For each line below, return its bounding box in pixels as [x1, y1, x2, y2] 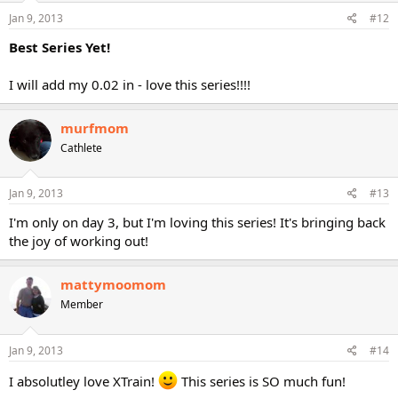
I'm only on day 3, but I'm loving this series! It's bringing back [9, 213, 386, 231]
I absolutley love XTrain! [9, 371, 158, 390]
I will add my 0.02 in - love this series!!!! [9, 75, 251, 93]
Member [60, 297, 103, 312]
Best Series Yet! [9, 37, 110, 56]
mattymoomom [60, 275, 166, 293]
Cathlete [60, 139, 102, 155]
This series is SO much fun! [178, 371, 346, 390]
